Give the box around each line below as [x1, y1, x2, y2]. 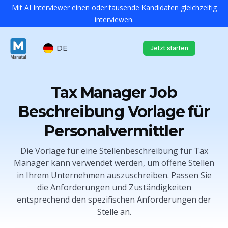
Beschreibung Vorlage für [18, 102, 210, 121]
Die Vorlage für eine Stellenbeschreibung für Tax [20, 145, 208, 156]
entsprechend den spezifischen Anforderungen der [17, 194, 211, 205]
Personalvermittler [44, 122, 184, 140]
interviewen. [94, 15, 134, 24]
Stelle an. [97, 206, 131, 217]
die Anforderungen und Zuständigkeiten [37, 182, 191, 193]
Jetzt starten [150, 44, 188, 52]
